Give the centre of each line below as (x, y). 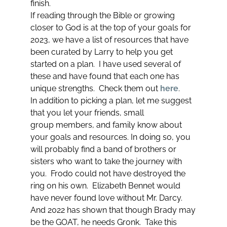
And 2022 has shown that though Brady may (113, 210)
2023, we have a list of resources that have (109, 40)
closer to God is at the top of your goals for (110, 28)
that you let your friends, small (87, 113)
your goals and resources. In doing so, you (110, 137)
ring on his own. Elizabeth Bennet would (105, 186)
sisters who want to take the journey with (106, 162)
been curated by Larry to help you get (101, 52)
